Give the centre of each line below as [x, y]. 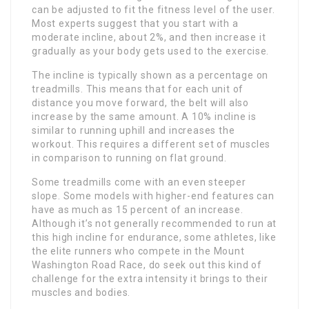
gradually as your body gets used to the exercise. [151, 51]
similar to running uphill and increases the [133, 130]
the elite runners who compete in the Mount [138, 251]
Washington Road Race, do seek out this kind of [147, 265]
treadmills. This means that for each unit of [138, 89]
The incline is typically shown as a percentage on [150, 75]
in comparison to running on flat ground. [130, 158]
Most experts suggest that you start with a [135, 23]
